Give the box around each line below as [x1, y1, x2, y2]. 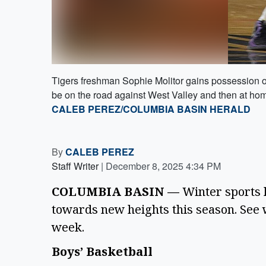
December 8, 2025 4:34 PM [106, 159, 221, 173]
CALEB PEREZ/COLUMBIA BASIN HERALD [52, 102, 251, 116]
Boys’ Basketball [52, 243, 156, 259]
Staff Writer [52, 159, 99, 173]
